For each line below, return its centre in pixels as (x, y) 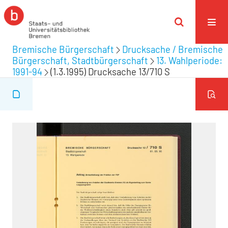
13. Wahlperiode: (189, 61)
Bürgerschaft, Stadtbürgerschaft (80, 61)
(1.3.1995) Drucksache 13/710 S (110, 72)
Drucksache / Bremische (173, 49)
